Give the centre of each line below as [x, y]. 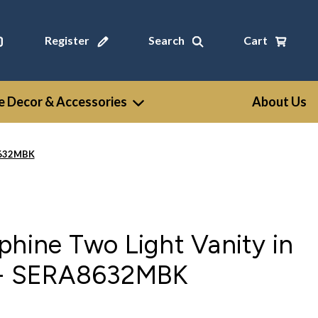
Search [166, 40]
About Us [279, 102]
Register [67, 40]
